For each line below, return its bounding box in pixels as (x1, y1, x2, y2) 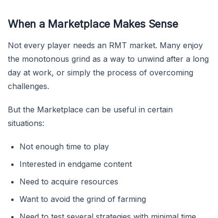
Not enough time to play (19, 141, 109, 151)
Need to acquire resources (19, 176, 118, 186)
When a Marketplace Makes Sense (8, 17, 178, 30)
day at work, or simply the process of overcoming (8, 67, 193, 77)
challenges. (8, 81, 49, 91)
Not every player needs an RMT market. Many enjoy (8, 40, 203, 50)
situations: (8, 118, 44, 128)
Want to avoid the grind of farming (19, 194, 146, 204)
